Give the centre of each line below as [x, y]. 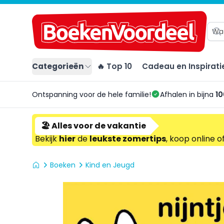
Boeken [63, 165]
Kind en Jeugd [110, 165]
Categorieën [58, 66]
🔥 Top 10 [114, 66]
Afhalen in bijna [188, 95]
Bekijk [47, 139]
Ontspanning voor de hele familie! [91, 95]
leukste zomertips [128, 139]
